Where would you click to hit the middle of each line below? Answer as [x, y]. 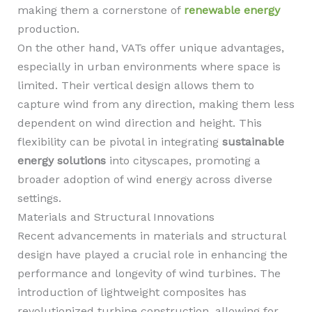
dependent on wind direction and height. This [139, 123]
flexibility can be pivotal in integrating [119, 142]
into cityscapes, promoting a [183, 161]
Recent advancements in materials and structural [151, 236]
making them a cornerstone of [100, 10]
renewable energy [232, 10]
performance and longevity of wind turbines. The [149, 273]
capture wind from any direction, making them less [156, 104]
